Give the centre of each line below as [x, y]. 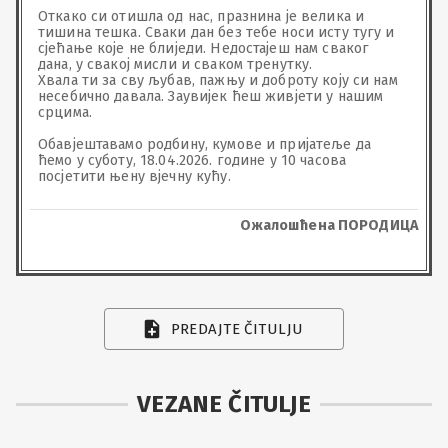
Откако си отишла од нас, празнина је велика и [203, 16]
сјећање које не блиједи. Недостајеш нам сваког [206, 48]
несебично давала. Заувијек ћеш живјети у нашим [213, 96]
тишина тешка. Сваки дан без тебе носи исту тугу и [218, 32]
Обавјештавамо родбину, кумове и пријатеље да [207, 144]
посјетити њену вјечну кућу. [134, 176]
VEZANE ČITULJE [224, 404]
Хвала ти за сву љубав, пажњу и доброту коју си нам [220, 80]
